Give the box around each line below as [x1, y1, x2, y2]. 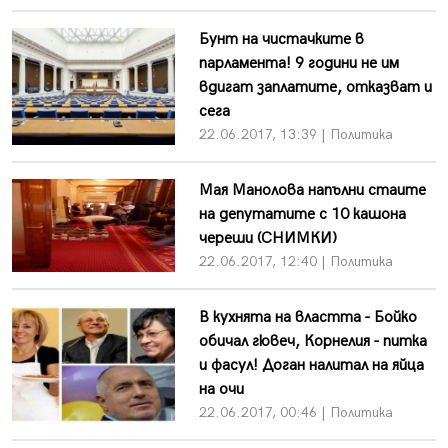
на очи [198, 379, 244, 399]
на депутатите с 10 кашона [198, 204, 406, 224]
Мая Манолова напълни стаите [198, 180, 426, 200]
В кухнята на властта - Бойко [198, 307, 417, 327]
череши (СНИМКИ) [198, 228, 337, 248]
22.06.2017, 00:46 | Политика [198, 403, 393, 421]
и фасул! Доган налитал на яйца [198, 355, 424, 375]
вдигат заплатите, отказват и [198, 77, 432, 97]
